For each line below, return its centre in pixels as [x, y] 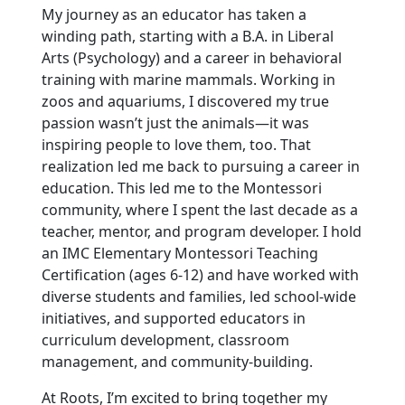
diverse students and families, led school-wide [198, 296]
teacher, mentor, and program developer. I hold [201, 231]
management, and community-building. [177, 361]
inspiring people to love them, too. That [176, 144]
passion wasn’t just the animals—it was [175, 122]
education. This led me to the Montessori [181, 188]
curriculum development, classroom [165, 339]
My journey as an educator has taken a [174, 14]
